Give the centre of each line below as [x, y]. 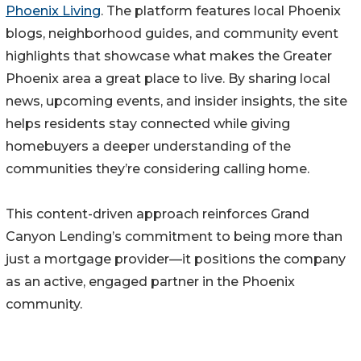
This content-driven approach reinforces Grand [158, 214]
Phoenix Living [53, 11]
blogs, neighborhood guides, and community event [172, 34]
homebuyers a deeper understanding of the [148, 147]
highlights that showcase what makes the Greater [169, 56]
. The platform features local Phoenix [221, 11]
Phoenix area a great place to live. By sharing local [168, 79]
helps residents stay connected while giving [148, 124]
